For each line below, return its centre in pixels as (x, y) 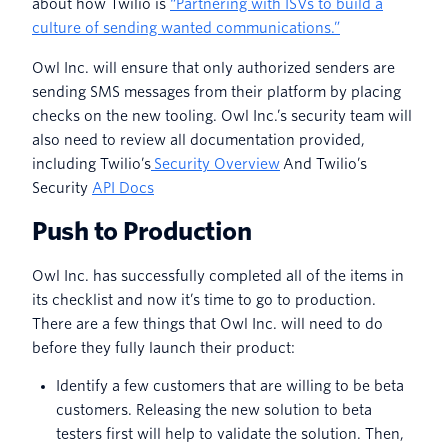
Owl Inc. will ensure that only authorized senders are (213, 67)
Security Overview (215, 163)
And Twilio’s (323, 163)
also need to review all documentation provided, (198, 139)
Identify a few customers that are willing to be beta (230, 385)
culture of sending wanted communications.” (186, 27)
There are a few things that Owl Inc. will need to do (207, 323)
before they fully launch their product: (165, 347)
